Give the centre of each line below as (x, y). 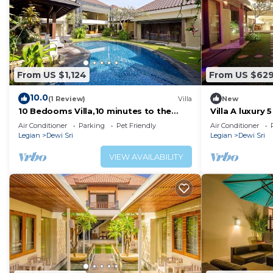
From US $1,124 (52, 75)
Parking (92, 126)
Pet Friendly (136, 126)
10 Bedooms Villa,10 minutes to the (95, 111)
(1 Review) (67, 98)
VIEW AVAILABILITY (146, 157)
